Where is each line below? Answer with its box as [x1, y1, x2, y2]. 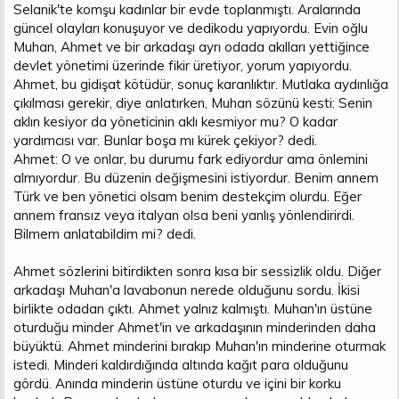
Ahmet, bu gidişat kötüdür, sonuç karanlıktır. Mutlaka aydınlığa [13, 75, 388, 93]
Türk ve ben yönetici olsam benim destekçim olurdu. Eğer [13, 187, 362, 205]
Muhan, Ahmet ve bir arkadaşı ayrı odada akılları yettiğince [13, 37, 370, 55]
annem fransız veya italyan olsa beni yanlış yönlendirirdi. [13, 206, 354, 224]
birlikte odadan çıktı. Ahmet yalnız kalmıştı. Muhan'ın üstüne [13, 299, 372, 317]
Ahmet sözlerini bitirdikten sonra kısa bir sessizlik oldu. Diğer [13, 262, 381, 280]
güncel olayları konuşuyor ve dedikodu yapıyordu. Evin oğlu [13, 19, 368, 37]
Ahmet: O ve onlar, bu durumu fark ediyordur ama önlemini [13, 150, 368, 167]
